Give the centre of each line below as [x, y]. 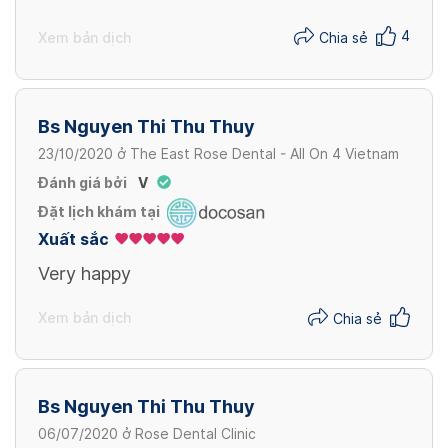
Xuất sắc [73, 239]
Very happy [84, 273]
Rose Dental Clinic [195, 433]
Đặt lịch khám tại [99, 212]
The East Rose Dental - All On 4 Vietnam [264, 153]
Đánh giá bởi [82, 182]
